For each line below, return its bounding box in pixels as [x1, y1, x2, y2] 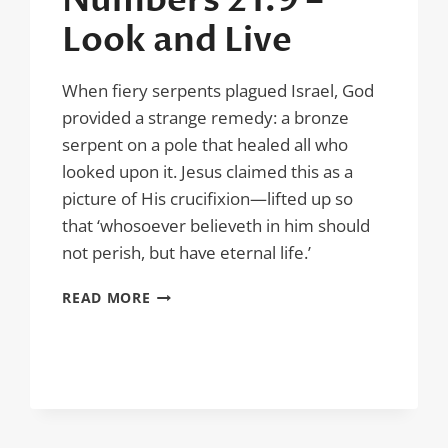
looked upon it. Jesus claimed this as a [62, 160, 354, 183]
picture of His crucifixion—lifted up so [62, 187, 354, 210]
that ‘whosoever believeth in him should [62, 214, 371, 237]
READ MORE [62, 288, 151, 307]
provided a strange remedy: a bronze [62, 106, 350, 129]
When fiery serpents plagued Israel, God [62, 79, 375, 102]
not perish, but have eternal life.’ [62, 241, 312, 264]
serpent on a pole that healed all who [62, 133, 349, 156]
